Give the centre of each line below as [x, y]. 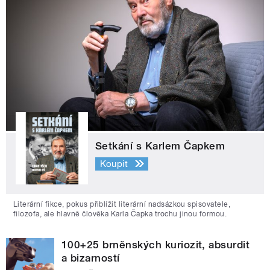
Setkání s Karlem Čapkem [160, 146]
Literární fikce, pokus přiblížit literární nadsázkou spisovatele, [122, 205]
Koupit [114, 164]
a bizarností [91, 258]
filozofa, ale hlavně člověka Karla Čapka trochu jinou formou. [120, 214]
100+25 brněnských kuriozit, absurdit [156, 245]
